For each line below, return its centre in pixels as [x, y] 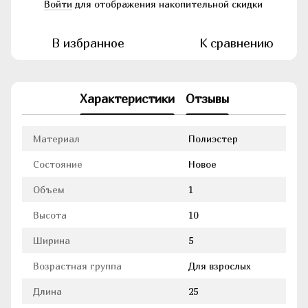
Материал [56, 139]
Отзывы [207, 98]
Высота [50, 215]
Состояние [58, 164]
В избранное [88, 43]
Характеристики [127, 98]
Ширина [52, 241]
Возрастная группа [77, 266]
